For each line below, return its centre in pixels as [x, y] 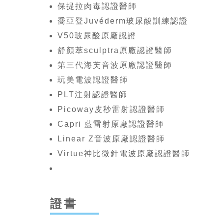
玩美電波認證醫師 [93, 80]
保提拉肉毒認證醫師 [97, 6]
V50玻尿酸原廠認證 [97, 36]
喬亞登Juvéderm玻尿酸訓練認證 [123, 21]
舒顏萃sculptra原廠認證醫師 [115, 51]
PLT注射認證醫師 [93, 95]
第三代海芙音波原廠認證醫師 [115, 65]
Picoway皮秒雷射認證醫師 [111, 110]
